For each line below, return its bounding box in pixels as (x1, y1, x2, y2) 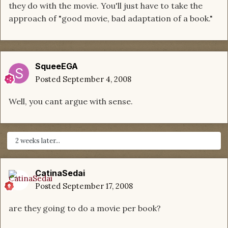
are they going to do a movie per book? (9, 203, 161, 214)
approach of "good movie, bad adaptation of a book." (9, 13, 213, 24)
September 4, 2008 (63, 74, 131, 84)
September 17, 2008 (63, 181, 133, 191)
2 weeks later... (15, 136, 60, 146)
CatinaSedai (35, 168, 85, 179)
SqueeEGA (35, 61, 78, 72)
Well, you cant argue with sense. (9, 96, 133, 107)
